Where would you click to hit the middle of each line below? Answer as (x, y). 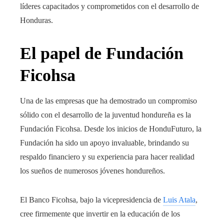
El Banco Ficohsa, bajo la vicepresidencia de (91, 199)
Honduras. (36, 20)
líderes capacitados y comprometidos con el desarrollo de (109, 6)
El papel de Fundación (102, 53)
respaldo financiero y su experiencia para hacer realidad (107, 156)
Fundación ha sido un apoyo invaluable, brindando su (104, 142)
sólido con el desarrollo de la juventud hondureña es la (105, 114)
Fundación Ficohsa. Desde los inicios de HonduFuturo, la (111, 128)
